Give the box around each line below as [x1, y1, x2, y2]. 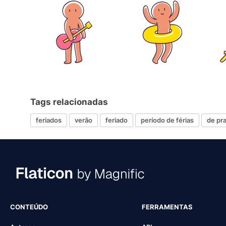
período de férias [141, 116, 194, 125]
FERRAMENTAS [141, 202, 193, 211]
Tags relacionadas [30, 96, 108, 107]
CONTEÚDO [10, 202, 48, 211]
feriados [36, 116, 62, 125]
